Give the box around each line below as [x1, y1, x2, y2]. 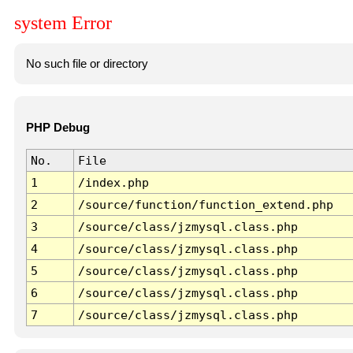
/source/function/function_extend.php [77, 198, 333, 212]
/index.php [77, 176, 149, 190]
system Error [14, 13, 112, 34]
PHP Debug [25, 121, 90, 135]
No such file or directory [25, 57, 148, 70]
